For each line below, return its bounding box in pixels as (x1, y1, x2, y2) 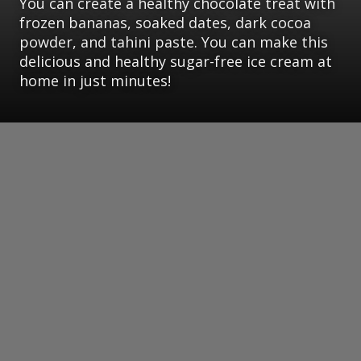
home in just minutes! (19, 71, 171, 91)
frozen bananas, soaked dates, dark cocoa (19, 13, 311, 33)
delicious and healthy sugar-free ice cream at (19, 52, 332, 72)
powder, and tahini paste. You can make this (19, 32, 328, 52)
